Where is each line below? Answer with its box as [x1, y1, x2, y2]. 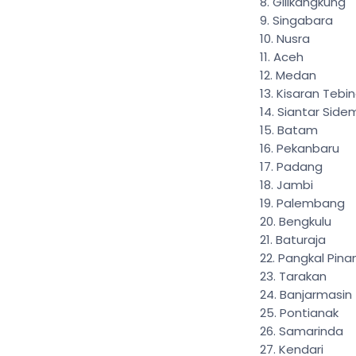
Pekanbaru [277, 140, 339, 157]
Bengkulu [279, 213, 331, 230]
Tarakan [279, 268, 327, 284]
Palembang [277, 195, 345, 211]
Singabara [273, 12, 333, 29]
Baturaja [276, 231, 326, 248]
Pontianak [280, 304, 339, 321]
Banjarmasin [280, 286, 352, 303]
